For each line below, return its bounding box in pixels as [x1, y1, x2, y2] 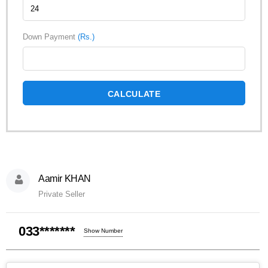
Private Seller [38, 189, 85, 199]
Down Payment [23, 32, 78, 41]
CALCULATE [108, 89, 160, 99]
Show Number [84, 227, 123, 234]
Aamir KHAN [38, 173, 91, 184]
